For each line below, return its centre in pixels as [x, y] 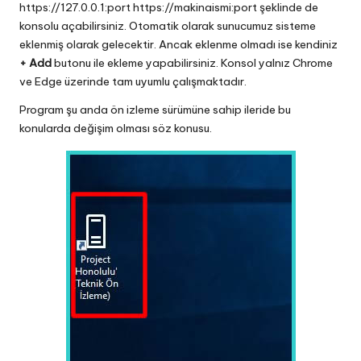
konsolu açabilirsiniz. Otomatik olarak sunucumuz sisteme [168, 25]
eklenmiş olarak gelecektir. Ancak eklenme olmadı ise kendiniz [178, 44]
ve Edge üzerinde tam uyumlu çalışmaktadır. [133, 81]
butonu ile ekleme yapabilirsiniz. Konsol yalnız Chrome [193, 62]
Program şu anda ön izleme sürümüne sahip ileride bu [155, 109]
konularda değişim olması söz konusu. [116, 128]
